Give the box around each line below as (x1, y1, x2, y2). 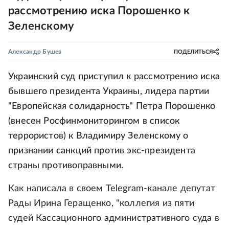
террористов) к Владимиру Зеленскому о (8, 131, 189, 141)
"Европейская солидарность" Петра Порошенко (8, 102, 216, 111)
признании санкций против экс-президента (8, 146, 196, 155)
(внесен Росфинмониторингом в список (8, 117, 180, 126)
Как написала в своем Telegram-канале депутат (8, 184, 215, 193)
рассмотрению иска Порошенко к (8, 5, 190, 16)
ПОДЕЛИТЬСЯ (174, 49, 213, 55)
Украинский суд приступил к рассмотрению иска (8, 72, 220, 81)
